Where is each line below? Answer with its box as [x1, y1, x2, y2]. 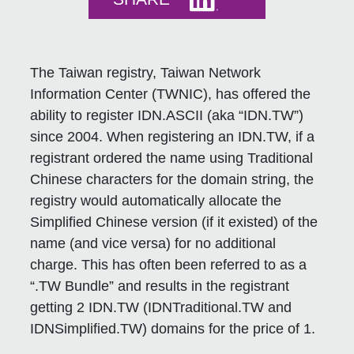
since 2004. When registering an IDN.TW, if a [30, 128, 315, 145]
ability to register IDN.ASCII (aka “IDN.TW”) [30, 107, 304, 123]
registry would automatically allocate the [30, 192, 282, 209]
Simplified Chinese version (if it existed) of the [30, 213, 318, 230]
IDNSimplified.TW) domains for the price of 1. [30, 320, 316, 337]
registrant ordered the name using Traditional [30, 149, 314, 166]
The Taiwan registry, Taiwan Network [30, 64, 262, 81]
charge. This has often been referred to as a [30, 256, 307, 273]
